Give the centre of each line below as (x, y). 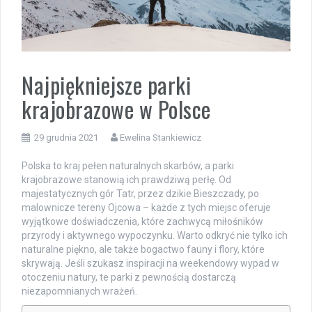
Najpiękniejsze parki (106, 84)
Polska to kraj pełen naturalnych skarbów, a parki (128, 165)
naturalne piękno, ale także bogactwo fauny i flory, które (143, 249)
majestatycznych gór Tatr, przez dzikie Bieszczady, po (140, 193)
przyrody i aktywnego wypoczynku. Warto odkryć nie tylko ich (155, 235)
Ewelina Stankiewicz (161, 137)
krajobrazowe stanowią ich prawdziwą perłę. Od (126, 179)
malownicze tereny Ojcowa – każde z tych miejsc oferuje (146, 207)
